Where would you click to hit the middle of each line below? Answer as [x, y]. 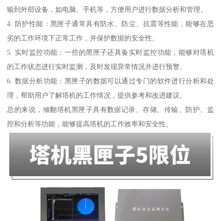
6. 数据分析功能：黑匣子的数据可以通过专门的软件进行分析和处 [110, 81]
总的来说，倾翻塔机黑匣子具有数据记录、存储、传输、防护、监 [110, 109]
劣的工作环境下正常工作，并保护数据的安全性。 [83, 38]
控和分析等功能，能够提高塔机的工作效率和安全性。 [90, 124]
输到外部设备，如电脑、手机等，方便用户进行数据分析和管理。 [107, 9]
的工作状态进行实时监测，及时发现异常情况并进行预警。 [97, 66]
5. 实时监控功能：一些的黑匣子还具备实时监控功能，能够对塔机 [110, 52]
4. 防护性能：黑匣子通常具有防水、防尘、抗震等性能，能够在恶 [110, 23]
